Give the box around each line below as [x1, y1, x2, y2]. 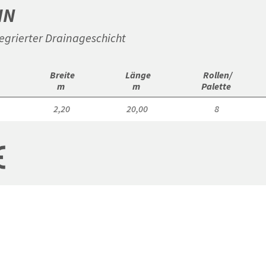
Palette [201, 80, 233, 93]
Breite [48, 69, 75, 81]
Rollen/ [201, 69, 233, 81]
